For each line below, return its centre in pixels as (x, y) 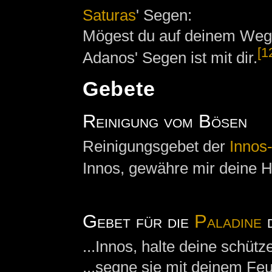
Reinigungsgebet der (156, 146)
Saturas (109, 15)
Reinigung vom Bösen (165, 121)
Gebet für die (138, 221)
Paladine (228, 221)
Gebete (119, 89)
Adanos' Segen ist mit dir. (170, 57)
